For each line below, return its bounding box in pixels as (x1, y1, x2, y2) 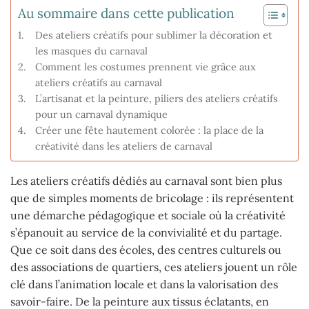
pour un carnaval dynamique (34, 108, 168, 121)
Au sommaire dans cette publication (18, 4, 235, 21)
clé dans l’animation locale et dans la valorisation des (10, 277, 278, 292)
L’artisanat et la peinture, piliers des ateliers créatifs (34, 92, 278, 106)
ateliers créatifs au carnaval (34, 76, 162, 90)
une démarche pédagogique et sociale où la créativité (10, 208, 286, 223)
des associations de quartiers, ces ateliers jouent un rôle (10, 260, 297, 275)
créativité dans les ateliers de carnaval (34, 139, 212, 153)
